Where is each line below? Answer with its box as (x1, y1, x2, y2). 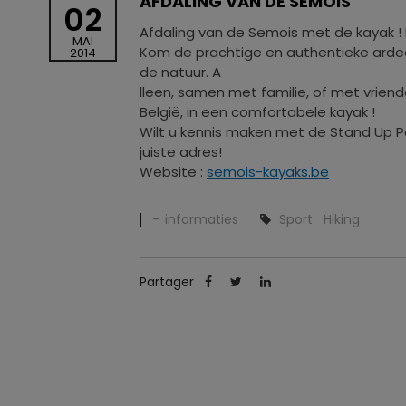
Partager (140, 272, 198, 291)
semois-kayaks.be (207, 161, 329, 181)
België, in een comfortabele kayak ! (140, 101, 375, 121)
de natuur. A (140, 62, 221, 82)
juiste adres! (140, 141, 222, 161)
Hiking (324, 209, 360, 228)
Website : (140, 161, 207, 181)
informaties (165, 209, 242, 228)
